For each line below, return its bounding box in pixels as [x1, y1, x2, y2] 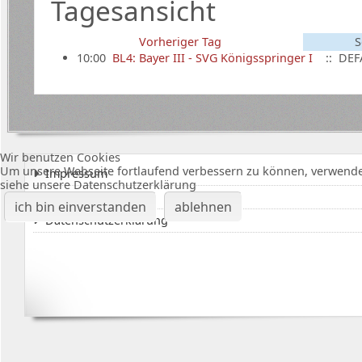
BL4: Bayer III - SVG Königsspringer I [112, 49, 313, 65]
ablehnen [174, 197, 232, 216]
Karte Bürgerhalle [45, 188, 143, 204]
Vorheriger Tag [138, 33, 221, 49]
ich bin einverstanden [14, 197, 146, 216]
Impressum [45, 165, 108, 181]
